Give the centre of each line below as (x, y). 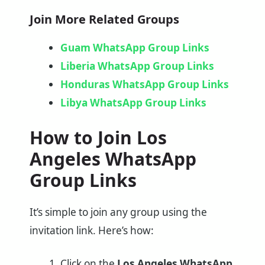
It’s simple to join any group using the (118, 212)
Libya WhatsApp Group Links (133, 102)
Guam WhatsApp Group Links (135, 47)
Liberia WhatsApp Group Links (137, 66)
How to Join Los (98, 137)
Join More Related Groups (104, 19)
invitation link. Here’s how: (92, 230)
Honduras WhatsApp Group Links (144, 84)
